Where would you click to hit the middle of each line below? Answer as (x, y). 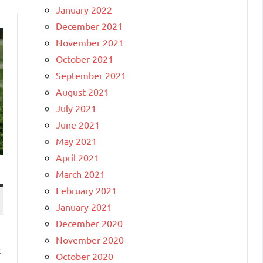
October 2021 (85, 58)
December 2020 (89, 223)
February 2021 (86, 190)
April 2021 (77, 157)
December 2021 (89, 26)
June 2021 (78, 124)
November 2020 (90, 239)
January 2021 (84, 206)
